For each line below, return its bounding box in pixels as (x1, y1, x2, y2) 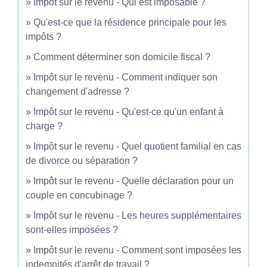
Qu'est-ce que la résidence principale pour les (33, 17, 226, 27)
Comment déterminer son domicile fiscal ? (33, 52, 210, 62)
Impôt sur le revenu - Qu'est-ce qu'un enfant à (33, 107, 223, 117)
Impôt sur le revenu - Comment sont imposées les (33, 245, 241, 255)
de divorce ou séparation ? (26, 156, 138, 166)
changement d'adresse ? (26, 86, 129, 97)
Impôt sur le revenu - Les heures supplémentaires (33, 210, 241, 221)
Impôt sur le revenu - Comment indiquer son (33, 72, 218, 82)
